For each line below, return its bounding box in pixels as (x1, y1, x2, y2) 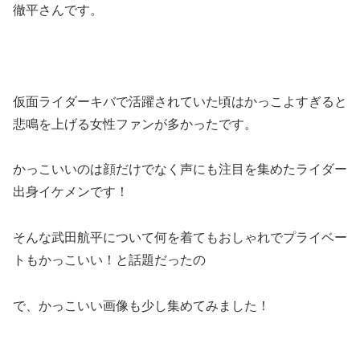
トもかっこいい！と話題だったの (13, 253, 206, 268)
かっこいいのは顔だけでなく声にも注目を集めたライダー (13, 162, 347, 177)
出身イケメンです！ (13, 185, 129, 199)
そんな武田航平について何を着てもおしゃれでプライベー (13, 231, 347, 245)
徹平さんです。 (13, 3, 103, 17)
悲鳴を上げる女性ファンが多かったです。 (13, 117, 257, 131)
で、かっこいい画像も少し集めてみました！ (13, 298, 270, 313)
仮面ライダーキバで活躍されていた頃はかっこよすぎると (13, 94, 347, 108)
